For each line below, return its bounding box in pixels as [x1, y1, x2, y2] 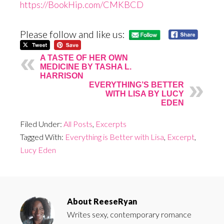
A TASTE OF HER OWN [40, 53, 128, 62]
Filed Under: [20, 119, 63, 129]
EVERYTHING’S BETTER [89, 80, 184, 89]
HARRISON [40, 71, 83, 80]
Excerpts [95, 119, 126, 129]
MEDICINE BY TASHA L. [40, 62, 131, 71]
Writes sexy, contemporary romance [67, 209, 191, 219]
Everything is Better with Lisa [65, 132, 164, 142]
